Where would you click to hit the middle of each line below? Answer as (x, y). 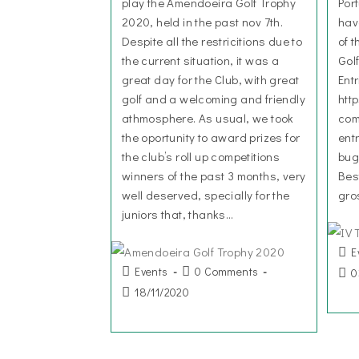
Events (151, 271)
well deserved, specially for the (206, 195)
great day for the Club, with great (210, 79)
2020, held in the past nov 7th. (202, 22)
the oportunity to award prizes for (211, 137)
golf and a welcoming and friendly (213, 99)
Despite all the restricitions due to (212, 41)
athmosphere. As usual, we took (208, 118)
